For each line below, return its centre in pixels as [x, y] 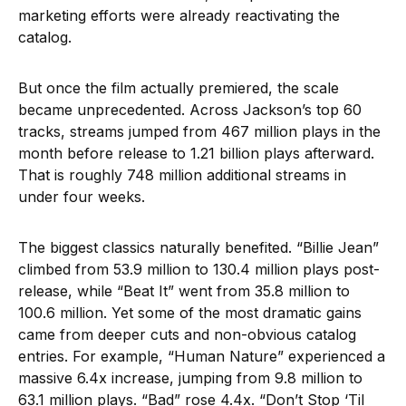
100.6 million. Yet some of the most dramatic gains [190, 312]
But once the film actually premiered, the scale [179, 87]
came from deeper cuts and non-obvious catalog [187, 334]
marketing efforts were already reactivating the [179, 15]
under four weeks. [82, 196]
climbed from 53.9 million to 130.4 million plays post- [199, 269]
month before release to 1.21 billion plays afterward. [196, 153]
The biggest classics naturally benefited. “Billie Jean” [198, 247]
